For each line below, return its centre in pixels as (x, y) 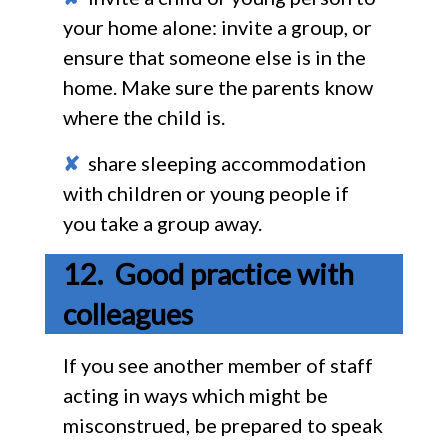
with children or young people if (205, 192)
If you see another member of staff (217, 364)
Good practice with (234, 273)
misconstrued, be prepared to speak (222, 424)
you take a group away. (162, 222)
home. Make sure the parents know (217, 86)
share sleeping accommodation (222, 162)
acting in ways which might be (195, 394)
